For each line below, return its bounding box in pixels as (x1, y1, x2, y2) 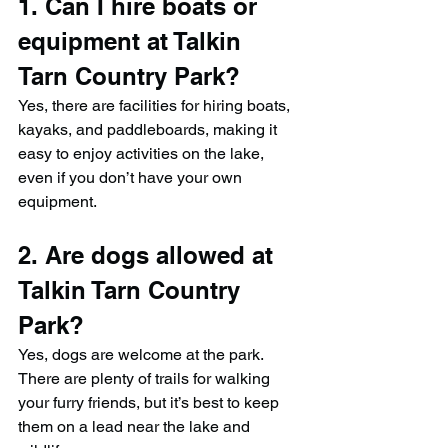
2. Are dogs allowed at (18, 240, 280, 269)
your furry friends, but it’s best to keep (18, 392, 283, 412)
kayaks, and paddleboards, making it (18, 119, 281, 139)
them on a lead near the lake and (18, 416, 254, 436)
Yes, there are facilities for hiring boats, (18, 95, 294, 115)
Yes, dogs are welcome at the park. (18, 344, 267, 364)
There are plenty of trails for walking (18, 368, 274, 388)
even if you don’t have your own (18, 167, 246, 187)
